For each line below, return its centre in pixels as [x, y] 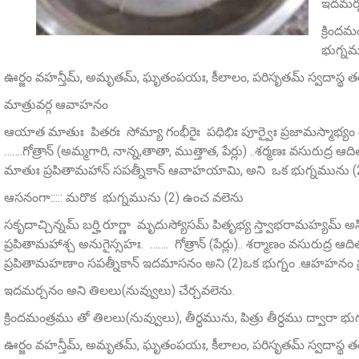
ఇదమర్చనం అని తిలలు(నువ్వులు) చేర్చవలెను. [119, 291]
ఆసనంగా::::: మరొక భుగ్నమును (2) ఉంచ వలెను [124, 198]
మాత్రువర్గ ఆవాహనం [56, 105]
